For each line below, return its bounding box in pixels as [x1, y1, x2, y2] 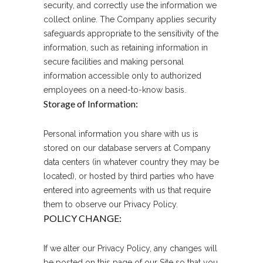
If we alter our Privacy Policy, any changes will [43, 244, 217, 253]
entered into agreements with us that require [43, 186, 211, 195]
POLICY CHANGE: [43, 213, 122, 224]
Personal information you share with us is [43, 129, 198, 139]
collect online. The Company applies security [43, 15, 217, 24]
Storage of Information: [43, 98, 138, 109]
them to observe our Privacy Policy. [43, 200, 178, 209]
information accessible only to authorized [43, 71, 201, 80]
